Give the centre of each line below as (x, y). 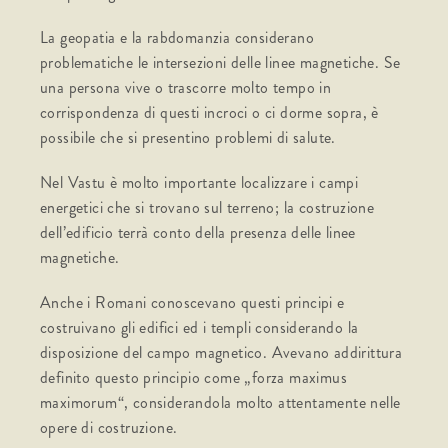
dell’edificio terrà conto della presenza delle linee (198, 233)
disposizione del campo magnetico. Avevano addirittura (221, 353)
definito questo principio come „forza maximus (193, 378)
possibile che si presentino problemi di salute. (188, 138)
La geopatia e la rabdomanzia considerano (177, 38)
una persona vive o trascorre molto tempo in (186, 88)
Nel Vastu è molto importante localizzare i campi (199, 183)
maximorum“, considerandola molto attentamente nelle (220, 403)
